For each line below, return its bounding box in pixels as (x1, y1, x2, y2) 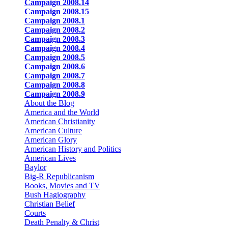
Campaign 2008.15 (24, 7, 89, 16)
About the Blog (24, 98, 74, 107)
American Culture (24, 126, 82, 135)
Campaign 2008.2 (24, 25, 85, 34)
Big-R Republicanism (24, 172, 94, 181)
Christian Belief (24, 199, 75, 208)
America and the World (24, 107, 99, 117)
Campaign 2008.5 (24, 52, 85, 62)
